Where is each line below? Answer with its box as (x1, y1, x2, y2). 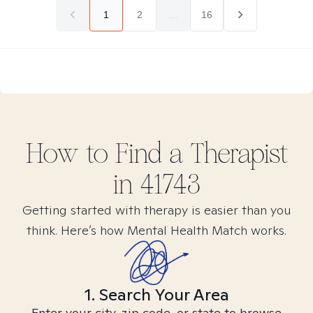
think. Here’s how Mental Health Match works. (27, 222, 286, 238)
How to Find (25, 137, 169, 170)
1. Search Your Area (84, 284, 229, 305)
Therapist (183, 137, 288, 170)
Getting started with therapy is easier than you (22, 202, 291, 218)
